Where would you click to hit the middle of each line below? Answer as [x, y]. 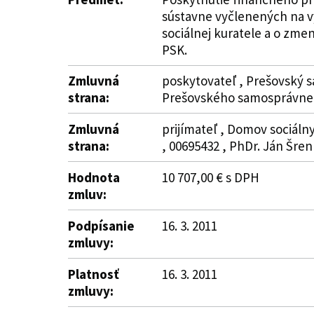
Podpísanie [101, 226]
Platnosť [94, 274]
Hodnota [94, 177]
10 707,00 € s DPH [211, 177]
